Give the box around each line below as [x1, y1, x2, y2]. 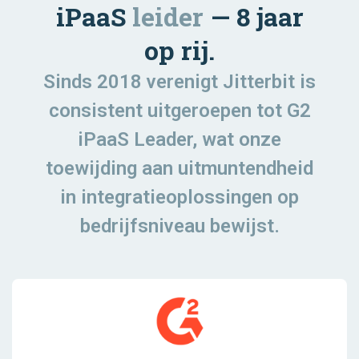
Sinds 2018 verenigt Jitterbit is [43, 71, 316, 94]
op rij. [144, 33, 215, 68]
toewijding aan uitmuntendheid [46, 157, 313, 180]
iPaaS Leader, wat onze [78, 128, 281, 151]
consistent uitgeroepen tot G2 [48, 99, 311, 123]
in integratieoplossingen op [60, 186, 299, 209]
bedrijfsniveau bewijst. [79, 215, 280, 238]
